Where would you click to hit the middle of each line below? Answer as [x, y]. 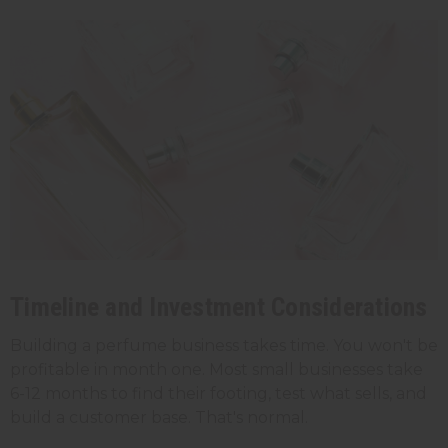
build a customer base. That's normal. [159, 418]
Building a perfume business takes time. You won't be [224, 346]
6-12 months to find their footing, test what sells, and [218, 394]
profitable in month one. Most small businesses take [216, 370]
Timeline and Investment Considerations [219, 307]
